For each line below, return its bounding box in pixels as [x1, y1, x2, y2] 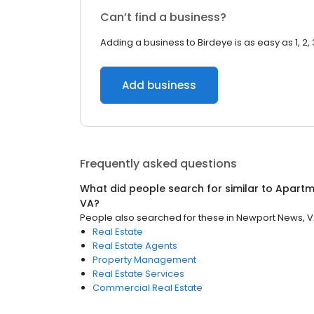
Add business [122, 78, 196, 93]
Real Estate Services [93, 267, 184, 280]
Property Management [93, 253, 196, 266]
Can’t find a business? [100, 9, 226, 25]
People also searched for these [80, 211, 224, 224]
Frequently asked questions [80, 156, 237, 172]
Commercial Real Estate [93, 281, 203, 294]
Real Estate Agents [93, 239, 177, 252]
